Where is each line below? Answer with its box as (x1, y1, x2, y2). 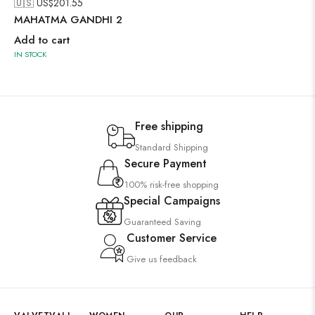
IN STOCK (14, 49, 46, 60)
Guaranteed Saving (123, 215, 201, 229)
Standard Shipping (135, 141, 208, 154)
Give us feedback (127, 252, 197, 266)
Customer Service (127, 230, 217, 246)
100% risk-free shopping (124, 178, 219, 191)
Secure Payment (124, 155, 207, 172)
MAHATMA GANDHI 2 (14, 12, 122, 27)
